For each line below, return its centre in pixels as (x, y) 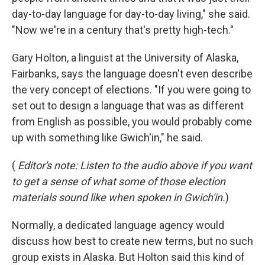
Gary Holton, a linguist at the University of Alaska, (125, 58)
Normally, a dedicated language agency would (118, 225)
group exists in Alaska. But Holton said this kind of (128, 257)
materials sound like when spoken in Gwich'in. (119, 197)
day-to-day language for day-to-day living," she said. (131, 14)
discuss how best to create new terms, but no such (132, 241)
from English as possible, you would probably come (132, 122)
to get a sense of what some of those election (119, 181)
